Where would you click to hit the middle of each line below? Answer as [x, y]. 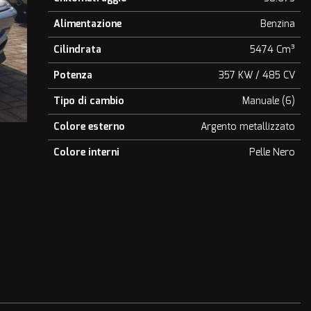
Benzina [277, 24]
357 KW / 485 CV [257, 75]
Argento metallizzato [247, 126]
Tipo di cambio [89, 101]
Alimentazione [87, 24]
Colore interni [86, 152]
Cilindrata [77, 49]
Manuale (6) [268, 101]
